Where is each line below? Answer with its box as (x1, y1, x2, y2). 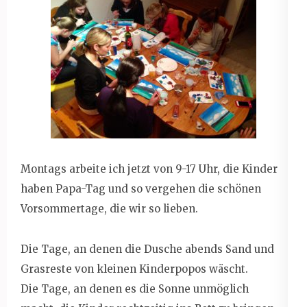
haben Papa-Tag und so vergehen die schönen (21, 182, 261, 195)
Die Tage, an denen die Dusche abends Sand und (21, 242, 274, 256)
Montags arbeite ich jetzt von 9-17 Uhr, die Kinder (21, 162, 278, 175)
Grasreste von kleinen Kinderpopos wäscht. (21, 262, 248, 275)
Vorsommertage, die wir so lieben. (21, 201, 198, 215)
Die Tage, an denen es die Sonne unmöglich (21, 282, 249, 295)
